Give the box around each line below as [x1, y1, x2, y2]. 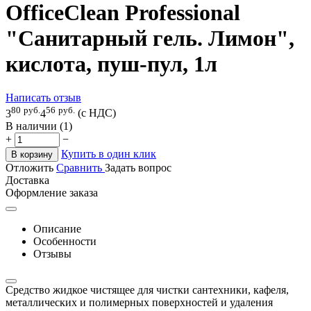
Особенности [33, 235, 96, 247]
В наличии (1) [6, 119, 72, 132]
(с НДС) [78, 107, 116, 119]
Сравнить [56, 161, 105, 174]
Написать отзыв [6, 92, 81, 104]
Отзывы [33, 247, 72, 260]
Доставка [6, 174, 49, 186]
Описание [33, 222, 81, 235]
